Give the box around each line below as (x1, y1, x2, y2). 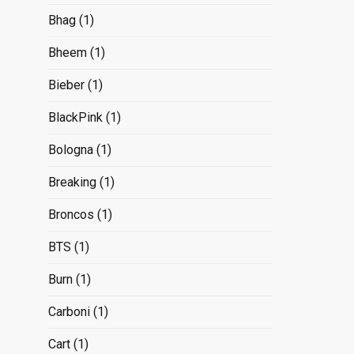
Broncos (47, 206, 94, 222)
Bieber (47, 77, 85, 92)
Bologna (47, 141, 93, 157)
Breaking (47, 174, 96, 190)
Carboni (47, 303, 90, 319)
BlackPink (47, 109, 103, 125)
